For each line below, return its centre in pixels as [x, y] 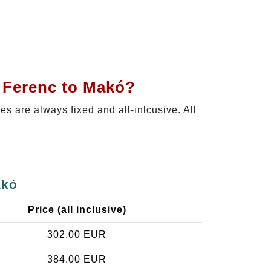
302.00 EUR [77, 235]
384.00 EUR [77, 260]
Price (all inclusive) [77, 210]
